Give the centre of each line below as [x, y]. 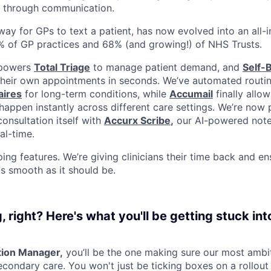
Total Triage [62, 67]
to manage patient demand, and [166, 67]
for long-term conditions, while [96, 93]
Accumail [191, 93]
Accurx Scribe [137, 120]
